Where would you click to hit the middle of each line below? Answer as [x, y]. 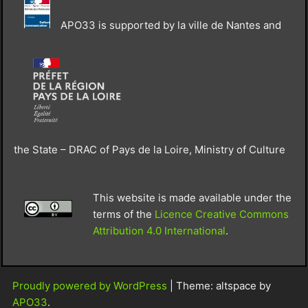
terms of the [123, 214]
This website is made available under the [192, 198]
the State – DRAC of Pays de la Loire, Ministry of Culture [149, 149]
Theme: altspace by [223, 286]
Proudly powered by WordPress [91, 286]
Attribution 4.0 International [159, 231]
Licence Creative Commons [221, 214]
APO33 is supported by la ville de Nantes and [170, 25]
